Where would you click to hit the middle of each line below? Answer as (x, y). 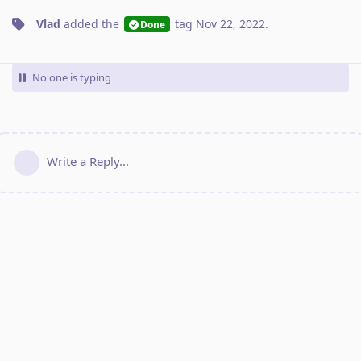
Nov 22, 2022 (230, 23)
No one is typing (72, 77)
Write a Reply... (88, 161)
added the (91, 23)
